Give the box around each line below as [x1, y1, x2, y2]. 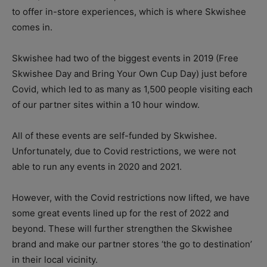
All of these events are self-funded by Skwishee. [12, 130, 217, 142]
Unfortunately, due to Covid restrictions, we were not [12, 145, 236, 157]
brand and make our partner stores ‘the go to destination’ [12, 238, 252, 250]
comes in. [12, 21, 52, 33]
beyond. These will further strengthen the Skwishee [12, 223, 232, 235]
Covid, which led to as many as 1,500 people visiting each [12, 83, 253, 95]
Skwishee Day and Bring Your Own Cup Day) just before [12, 68, 247, 80]
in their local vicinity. [12, 254, 98, 266]
